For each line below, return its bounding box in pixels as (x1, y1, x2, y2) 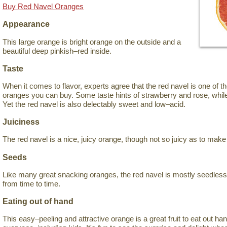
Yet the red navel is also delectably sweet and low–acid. (3, 99, 185, 108)
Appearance (3, 19, 50, 29)
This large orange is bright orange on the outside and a (3, 37, 181, 46)
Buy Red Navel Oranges (3, 2, 84, 11)
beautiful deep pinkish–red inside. (3, 46, 111, 55)
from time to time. (3, 179, 60, 188)
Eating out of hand (3, 196, 73, 206)
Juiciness (3, 117, 40, 127)
